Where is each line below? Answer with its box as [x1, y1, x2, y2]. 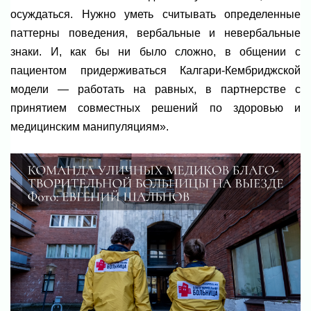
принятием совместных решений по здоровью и [10, 101, 301, 114]
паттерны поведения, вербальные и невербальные [10, 26, 301, 39]
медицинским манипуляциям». [10, 120, 169, 133]
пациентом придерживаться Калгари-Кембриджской [10, 64, 301, 76]
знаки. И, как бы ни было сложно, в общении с [10, 45, 301, 58]
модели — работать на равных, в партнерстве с [10, 83, 301, 95]
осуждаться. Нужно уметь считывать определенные [10, 8, 301, 20]
